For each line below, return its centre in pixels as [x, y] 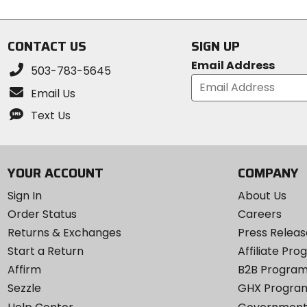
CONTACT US [47, 46]
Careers [259, 214]
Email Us [53, 93]
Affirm [24, 270]
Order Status [42, 214]
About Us [262, 195]
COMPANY [268, 172]
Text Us [50, 116]
